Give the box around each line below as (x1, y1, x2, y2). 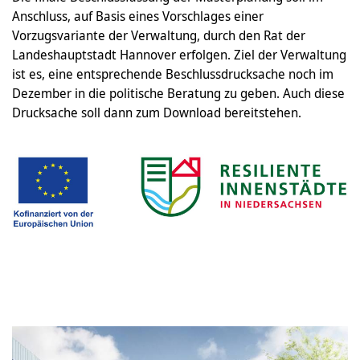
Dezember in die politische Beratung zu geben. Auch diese (12, 84, 345, 102)
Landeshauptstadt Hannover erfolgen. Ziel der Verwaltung (12, 45, 346, 63)
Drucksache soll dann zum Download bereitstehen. (12, 103, 301, 121)
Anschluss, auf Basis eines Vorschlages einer (12, 6, 264, 25)
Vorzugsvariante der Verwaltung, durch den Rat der (12, 26, 305, 44)
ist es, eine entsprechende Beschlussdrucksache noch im (12, 64, 333, 83)
